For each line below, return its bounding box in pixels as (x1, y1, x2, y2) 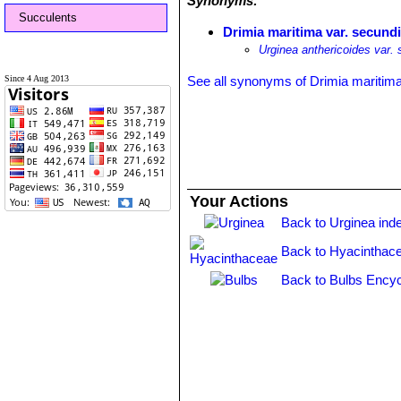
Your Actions (190, 192, 289, 210)
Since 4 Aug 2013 (4, 73, 69, 83)
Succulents (19, 11, 77, 24)
